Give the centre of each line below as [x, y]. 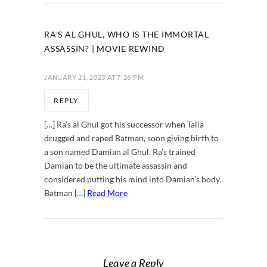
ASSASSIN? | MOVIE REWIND [105, 48]
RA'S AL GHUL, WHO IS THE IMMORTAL [127, 34]
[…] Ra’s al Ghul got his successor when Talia [124, 124]
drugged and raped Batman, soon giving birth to [131, 138]
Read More [107, 193]
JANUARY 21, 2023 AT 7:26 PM [94, 77]
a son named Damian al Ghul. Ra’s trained [120, 151]
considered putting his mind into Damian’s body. [133, 179]
